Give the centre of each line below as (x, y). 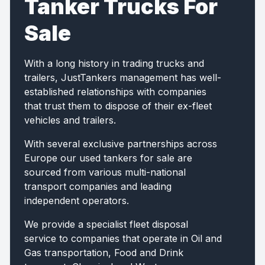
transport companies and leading (98, 186)
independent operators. (77, 201)
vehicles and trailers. (70, 120)
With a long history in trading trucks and (114, 63)
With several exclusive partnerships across (121, 144)
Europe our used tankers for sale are (108, 158)
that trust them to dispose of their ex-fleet (118, 106)
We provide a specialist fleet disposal (106, 224)
